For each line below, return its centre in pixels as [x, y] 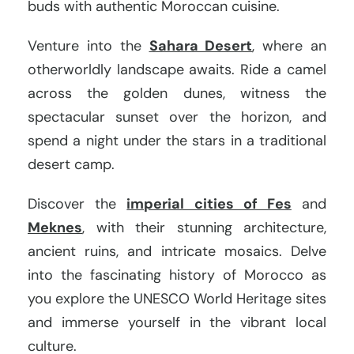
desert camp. [71, 165]
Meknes [55, 228]
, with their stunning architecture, [204, 228]
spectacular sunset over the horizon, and [177, 117]
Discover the [77, 204]
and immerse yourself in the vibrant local [177, 323]
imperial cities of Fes [209, 204]
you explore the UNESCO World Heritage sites [177, 299]
